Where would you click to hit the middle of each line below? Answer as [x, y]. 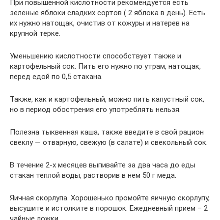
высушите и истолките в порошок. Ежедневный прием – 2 [109, 208]
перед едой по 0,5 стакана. [56, 76]
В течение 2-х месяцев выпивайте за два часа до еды [103, 165]
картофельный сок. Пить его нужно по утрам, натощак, [105, 66]
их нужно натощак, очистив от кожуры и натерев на [100, 23]
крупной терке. [35, 33]
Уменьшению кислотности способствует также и [96, 56]
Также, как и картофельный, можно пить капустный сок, [107, 99]
